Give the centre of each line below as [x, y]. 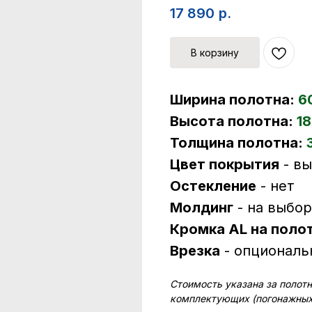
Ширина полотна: [234, 100]
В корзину [215, 53]
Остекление [213, 186]
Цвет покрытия [225, 165]
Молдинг [202, 208]
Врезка [195, 251]
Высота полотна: [233, 122]
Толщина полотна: [238, 143]
